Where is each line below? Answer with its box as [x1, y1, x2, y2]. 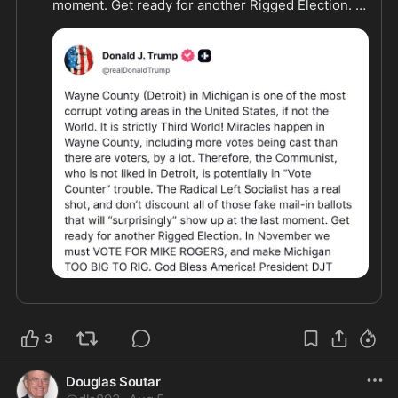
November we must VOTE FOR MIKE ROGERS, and [52, 13, 367, 31]
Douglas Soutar [66, 373, 161, 391]
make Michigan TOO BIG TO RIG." [52, 31, 260, 49]
